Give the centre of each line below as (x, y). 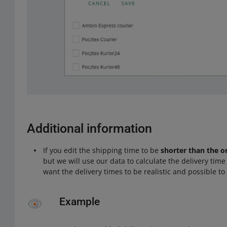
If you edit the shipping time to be (102, 150)
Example (80, 202)
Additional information (90, 129)
